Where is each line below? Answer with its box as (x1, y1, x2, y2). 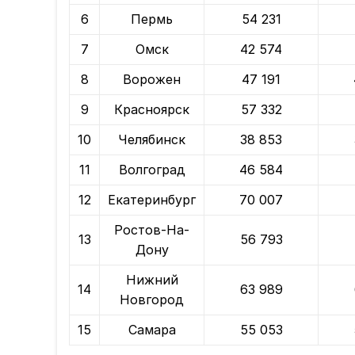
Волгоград (118, 162, 185, 178)
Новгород (120, 292, 184, 308)
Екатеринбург (108, 192, 196, 208)
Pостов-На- (114, 222, 189, 239)
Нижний (125, 272, 178, 288)
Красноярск (114, 101, 189, 118)
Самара (128, 322, 176, 338)
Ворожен (123, 71, 181, 88)
